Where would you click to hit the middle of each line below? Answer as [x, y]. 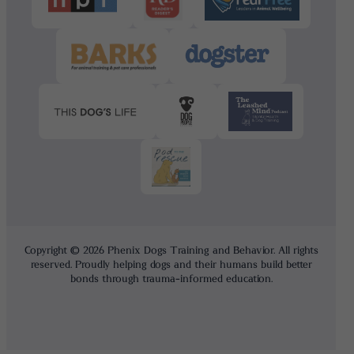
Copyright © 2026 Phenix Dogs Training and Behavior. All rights [171, 250]
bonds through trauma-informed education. [171, 279]
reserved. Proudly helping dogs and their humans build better [171, 265]
